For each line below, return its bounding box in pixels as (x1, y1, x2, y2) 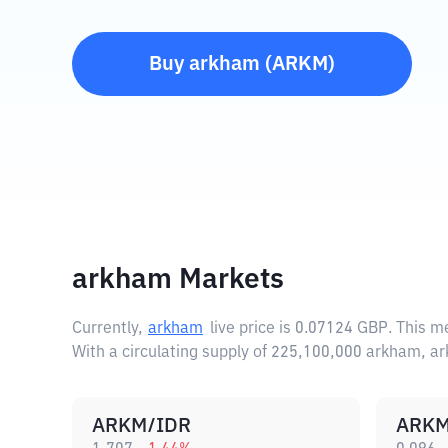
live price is (210, 321, 295, 337)
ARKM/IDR (92, 416, 191, 436)
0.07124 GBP (295, 321, 388, 337)
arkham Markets (72, 266, 284, 294)
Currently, (72, 321, 143, 337)
